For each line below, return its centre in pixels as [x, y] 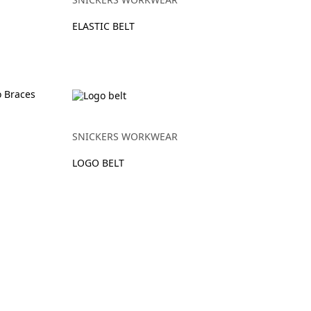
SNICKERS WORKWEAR [125, 136]
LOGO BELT [98, 162]
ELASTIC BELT [103, 26]
